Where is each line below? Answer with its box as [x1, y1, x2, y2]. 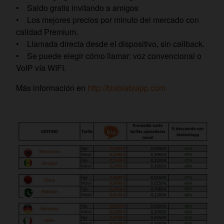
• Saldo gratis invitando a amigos [16, 1, 138, 13]
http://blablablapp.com [87, 81, 165, 93]
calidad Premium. [16, 25, 78, 37]
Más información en [16, 81, 87, 93]
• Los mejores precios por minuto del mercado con [16, 13, 199, 25]
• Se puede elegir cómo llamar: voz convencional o [16, 49, 201, 61]
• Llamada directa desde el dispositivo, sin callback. [16, 37, 204, 49]
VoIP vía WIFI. [16, 61, 66, 73]
